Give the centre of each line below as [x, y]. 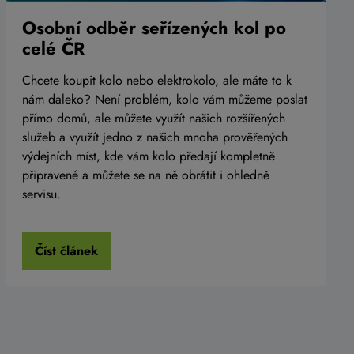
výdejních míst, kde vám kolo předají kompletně [149, 156]
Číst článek [67, 251]
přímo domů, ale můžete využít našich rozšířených [154, 119]
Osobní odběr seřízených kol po [154, 28]
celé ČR [54, 49]
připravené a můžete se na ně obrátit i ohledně [146, 175]
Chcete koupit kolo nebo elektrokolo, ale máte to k [157, 81]
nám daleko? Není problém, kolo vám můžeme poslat [165, 100]
